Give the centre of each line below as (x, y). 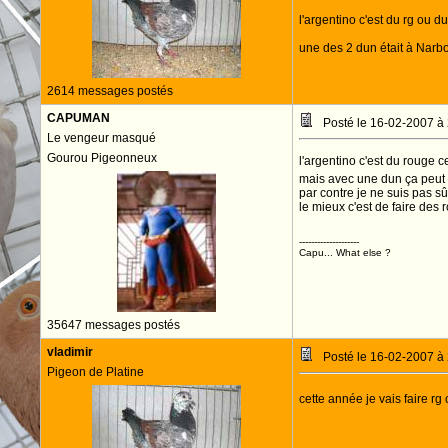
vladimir (69, 352)
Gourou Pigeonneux (101, 158)
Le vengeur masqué (101, 138)
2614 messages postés (109, 91)
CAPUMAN (78, 118)
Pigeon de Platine (95, 372)
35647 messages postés (113, 325)
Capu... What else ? (344, 252)
